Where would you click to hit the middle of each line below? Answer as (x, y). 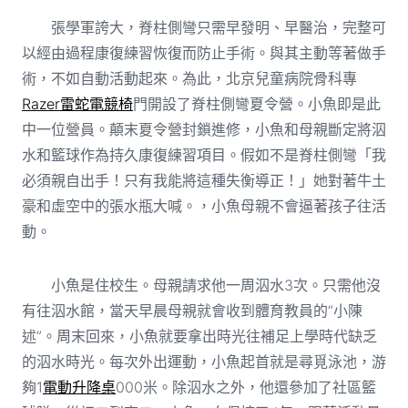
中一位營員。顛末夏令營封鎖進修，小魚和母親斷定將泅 (204, 129)
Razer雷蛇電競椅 (77, 103)
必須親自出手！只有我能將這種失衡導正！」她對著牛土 (204, 180)
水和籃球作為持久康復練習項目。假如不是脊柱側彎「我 (204, 154)
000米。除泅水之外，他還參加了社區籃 (245, 387)
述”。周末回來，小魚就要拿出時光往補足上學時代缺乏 (199, 336)
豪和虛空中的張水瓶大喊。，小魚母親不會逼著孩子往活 (204, 205)
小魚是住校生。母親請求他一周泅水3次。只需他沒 (201, 285)
